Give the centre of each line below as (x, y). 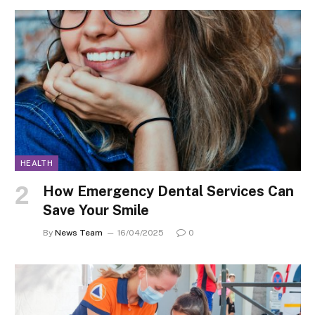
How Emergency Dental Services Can (168, 192)
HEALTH (37, 163)
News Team (79, 233)
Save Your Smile (96, 211)
